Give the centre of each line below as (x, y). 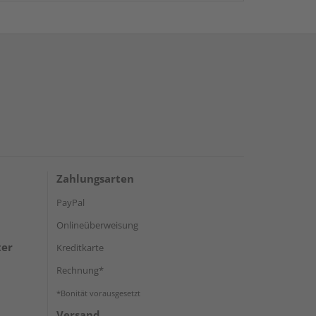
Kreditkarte (80, 247)
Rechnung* (80, 270)
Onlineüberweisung (97, 225)
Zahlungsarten (95, 178)
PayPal (71, 202)
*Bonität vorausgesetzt (98, 293)
